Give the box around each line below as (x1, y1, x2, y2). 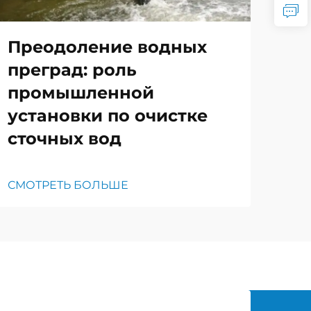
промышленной (8, 83, 154, 103)
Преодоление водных (8, 37, 207, 58)
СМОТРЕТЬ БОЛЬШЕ (8, 178, 128, 192)
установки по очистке (8, 106, 208, 126)
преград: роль (8, 60, 137, 81)
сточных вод (8, 128, 121, 149)
